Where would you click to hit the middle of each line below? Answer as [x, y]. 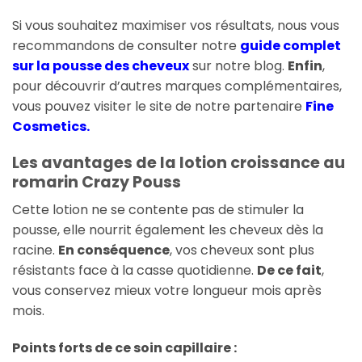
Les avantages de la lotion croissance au [179, 162]
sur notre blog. [238, 65]
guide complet [290, 45]
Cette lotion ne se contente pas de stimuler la [158, 210]
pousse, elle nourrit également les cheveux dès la [168, 230]
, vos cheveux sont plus [242, 250]
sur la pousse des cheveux [101, 65]
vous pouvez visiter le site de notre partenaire [159, 106]
